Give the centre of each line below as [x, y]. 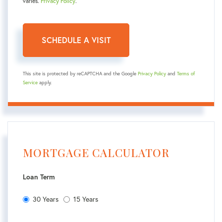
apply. [45, 83]
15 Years [86, 199]
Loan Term [39, 177]
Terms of [186, 74]
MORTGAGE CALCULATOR [96, 153]
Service [30, 83]
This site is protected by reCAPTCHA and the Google [80, 74]
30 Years [46, 199]
